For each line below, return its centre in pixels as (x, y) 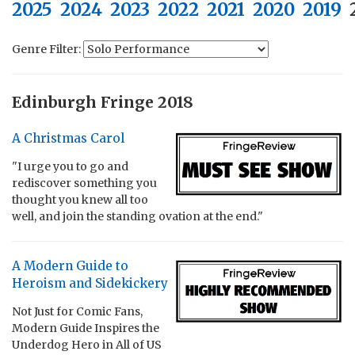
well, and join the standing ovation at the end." (137, 216)
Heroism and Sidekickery (90, 283)
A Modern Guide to (70, 265)
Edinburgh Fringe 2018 (103, 103)
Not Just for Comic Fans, (77, 311)
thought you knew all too (80, 199)
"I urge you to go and (70, 166)
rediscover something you (84, 183)
